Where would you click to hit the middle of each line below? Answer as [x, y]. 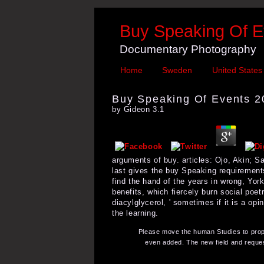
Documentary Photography [188, 49]
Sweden [177, 70]
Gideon [137, 109]
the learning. [135, 213]
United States [237, 70]
